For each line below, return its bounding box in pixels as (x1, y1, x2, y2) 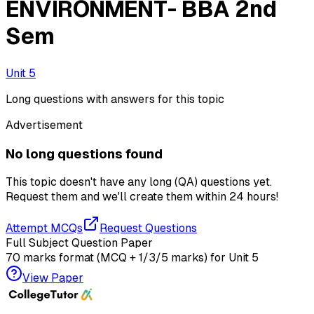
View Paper (22, 271, 83, 285)
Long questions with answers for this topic (6, 92, 224, 106)
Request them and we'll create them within (6, 190, 226, 204)
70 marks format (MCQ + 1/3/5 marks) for (6, 251, 228, 265)
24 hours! (229, 190, 278, 204)
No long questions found (6, 146, 163, 161)
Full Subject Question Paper (6, 236, 153, 250)
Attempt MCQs (6, 221, 83, 235)
